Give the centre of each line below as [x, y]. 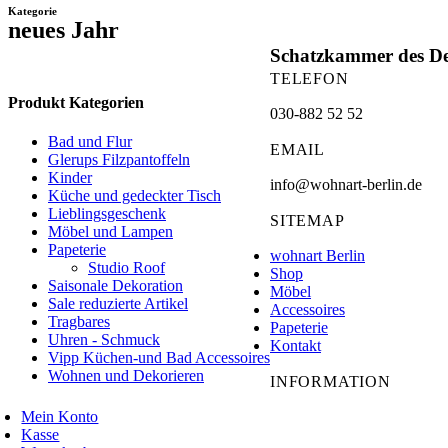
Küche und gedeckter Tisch [134, 196]
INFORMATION [330, 381]
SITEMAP [307, 220]
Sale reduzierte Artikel [118, 304]
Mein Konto [60, 416]
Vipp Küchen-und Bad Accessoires [159, 358]
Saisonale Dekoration [115, 286]
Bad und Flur [90, 142]
